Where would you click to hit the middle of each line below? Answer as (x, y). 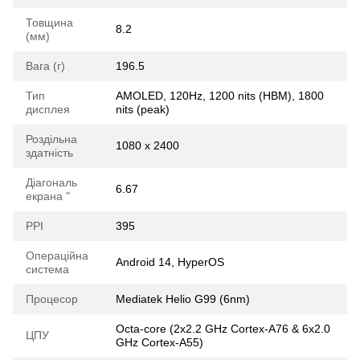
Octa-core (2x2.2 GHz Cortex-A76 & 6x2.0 (223, 329)
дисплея (48, 110)
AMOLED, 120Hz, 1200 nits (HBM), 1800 (220, 96)
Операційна (57, 256)
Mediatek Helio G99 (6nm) (183, 299)
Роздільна (51, 139)
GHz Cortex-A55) (160, 343)
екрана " (48, 196)
